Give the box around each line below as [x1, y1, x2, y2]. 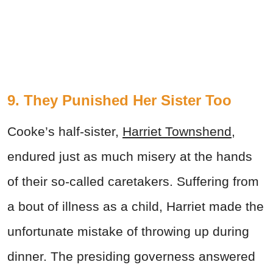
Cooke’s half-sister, [7, 124, 119, 138]
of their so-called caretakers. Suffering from [7, 174, 259, 188]
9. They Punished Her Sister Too [7, 91, 232, 108]
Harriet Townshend [122, 124, 232, 138]
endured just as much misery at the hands [7, 149, 252, 163]
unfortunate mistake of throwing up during [7, 224, 249, 238]
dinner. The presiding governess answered [7, 249, 255, 263]
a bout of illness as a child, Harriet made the [7, 199, 264, 213]
